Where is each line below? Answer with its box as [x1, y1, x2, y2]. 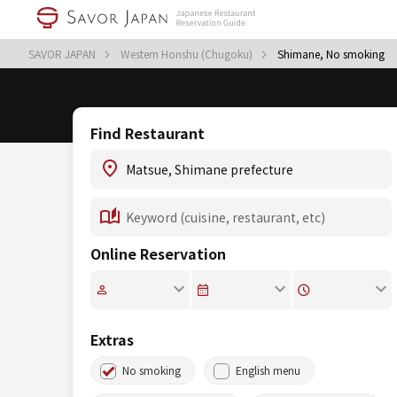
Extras [90, 329, 134, 350]
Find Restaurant [90, 122, 205, 144]
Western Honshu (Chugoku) [121, 46, 255, 61]
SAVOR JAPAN [28, 46, 98, 61]
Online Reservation [90, 243, 226, 264]
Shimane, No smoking [277, 46, 385, 61]
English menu [236, 362, 300, 378]
